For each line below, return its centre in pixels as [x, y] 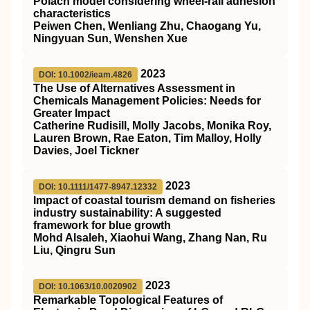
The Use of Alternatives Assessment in [134, 88]
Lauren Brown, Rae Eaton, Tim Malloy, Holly [147, 138]
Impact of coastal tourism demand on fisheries [154, 200]
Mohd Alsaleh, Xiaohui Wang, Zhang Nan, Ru [150, 237]
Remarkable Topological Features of [128, 300]
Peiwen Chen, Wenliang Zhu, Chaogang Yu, [147, 26]
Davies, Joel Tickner [86, 150]
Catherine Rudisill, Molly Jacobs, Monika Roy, [152, 125]
